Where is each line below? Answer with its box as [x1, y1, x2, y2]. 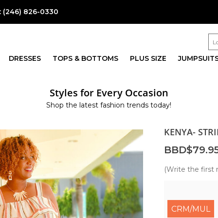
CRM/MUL [171, 204, 210, 214]
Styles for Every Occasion [49, 86, 168, 99]
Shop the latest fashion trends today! [46, 101, 172, 109]
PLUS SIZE [129, 54, 166, 63]
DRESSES [8, 54, 41, 63]
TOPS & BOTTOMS [52, 54, 118, 63]
